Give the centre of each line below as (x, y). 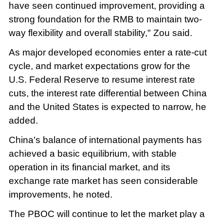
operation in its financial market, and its (89, 167)
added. (23, 120)
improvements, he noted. (60, 194)
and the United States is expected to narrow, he (107, 107)
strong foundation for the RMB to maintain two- (105, 19)
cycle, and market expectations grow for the (99, 66)
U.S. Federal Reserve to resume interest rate (102, 80)
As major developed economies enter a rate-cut (108, 52)
